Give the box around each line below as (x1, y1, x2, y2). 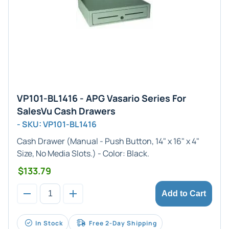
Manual (70, 135, 98, 147)
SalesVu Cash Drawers (17, 105, 116, 117)
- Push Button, (98, 135, 155, 147)
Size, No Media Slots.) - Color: (17, 148, 127, 159)
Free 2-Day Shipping (89, 219, 157, 227)
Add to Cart (162, 189, 206, 198)
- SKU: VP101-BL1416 (17, 119, 97, 130)
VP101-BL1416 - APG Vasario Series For (17, 92, 186, 104)
